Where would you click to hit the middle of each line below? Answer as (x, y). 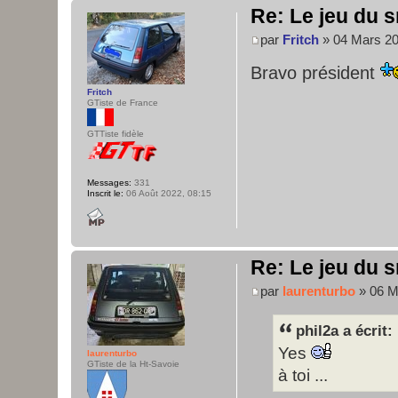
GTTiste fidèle (115, 134)
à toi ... (303, 375)
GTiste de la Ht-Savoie (133, 364)
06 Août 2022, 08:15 (167, 193)
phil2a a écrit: (344, 330)
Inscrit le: (105, 193)
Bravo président (315, 72)
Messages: (109, 183)
